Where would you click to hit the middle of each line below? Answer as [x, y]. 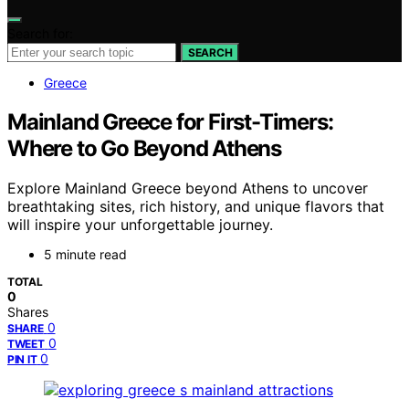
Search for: [40, 33]
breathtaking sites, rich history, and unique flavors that [196, 207]
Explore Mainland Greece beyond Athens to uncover [188, 189]
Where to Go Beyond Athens [144, 148]
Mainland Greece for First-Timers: [170, 121]
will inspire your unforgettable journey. [140, 225]
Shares [28, 312]
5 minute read [85, 255]
